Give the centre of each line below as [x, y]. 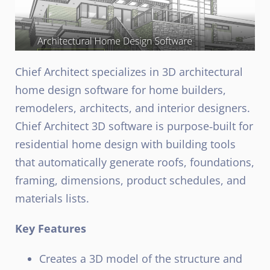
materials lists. [52, 198]
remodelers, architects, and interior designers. [133, 108]
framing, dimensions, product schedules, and [130, 180]
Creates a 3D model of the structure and [141, 258]
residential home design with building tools [125, 144]
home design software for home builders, [121, 89]
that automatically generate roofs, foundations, [135, 162]
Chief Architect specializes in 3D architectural [129, 71]
